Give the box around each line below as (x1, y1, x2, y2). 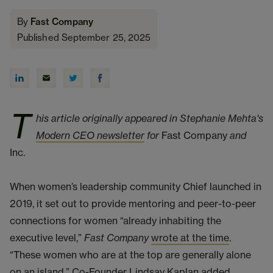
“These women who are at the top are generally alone (10, 248, 251, 261)
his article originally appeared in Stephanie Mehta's (36, 112, 263, 124)
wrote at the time (151, 231, 229, 244)
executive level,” (10, 231, 84, 244)
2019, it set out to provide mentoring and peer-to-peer (10, 197, 256, 210)
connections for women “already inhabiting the (10, 214, 221, 227)
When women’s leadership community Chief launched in (10, 180, 261, 193)
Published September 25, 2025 (17, 31, 151, 43)
